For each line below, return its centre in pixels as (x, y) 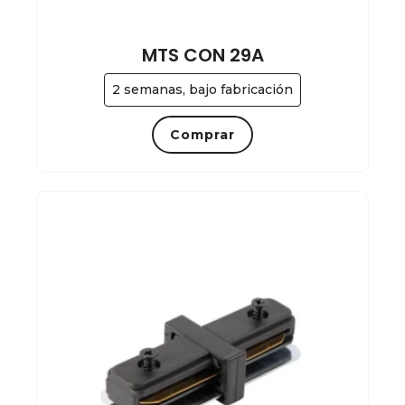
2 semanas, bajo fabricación (202, 90)
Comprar (202, 135)
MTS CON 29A (202, 56)
